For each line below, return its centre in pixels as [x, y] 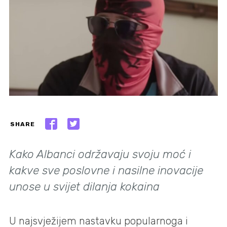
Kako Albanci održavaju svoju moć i [100, 155]
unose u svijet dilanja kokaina [84, 187]
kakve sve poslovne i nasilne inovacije [106, 171]
